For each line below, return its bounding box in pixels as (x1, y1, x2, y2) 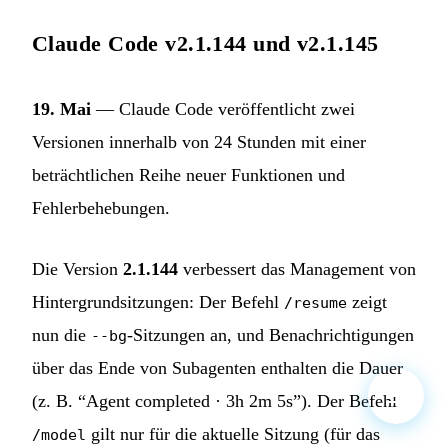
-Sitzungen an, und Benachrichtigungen (127, 324, 414, 345)
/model (32, 425, 86, 443)
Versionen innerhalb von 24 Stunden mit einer (32, 131, 366, 152)
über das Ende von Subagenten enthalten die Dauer (32, 357, 403, 378)
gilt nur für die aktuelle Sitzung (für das (86, 423, 380, 444)
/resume (284, 293, 347, 311)
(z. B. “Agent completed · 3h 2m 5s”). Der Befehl (32, 390, 397, 411)
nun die (32, 324, 91, 345)
